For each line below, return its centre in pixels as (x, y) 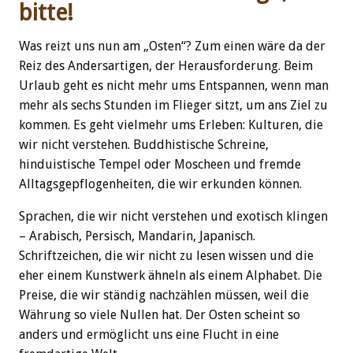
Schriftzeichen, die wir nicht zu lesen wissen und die (166, 256)
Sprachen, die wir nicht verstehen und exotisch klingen (173, 217)
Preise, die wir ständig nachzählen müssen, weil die (164, 295)
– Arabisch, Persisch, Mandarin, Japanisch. (137, 236)
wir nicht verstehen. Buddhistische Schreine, (144, 145)
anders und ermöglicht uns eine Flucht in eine (149, 335)
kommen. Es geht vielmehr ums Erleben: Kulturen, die (171, 125)
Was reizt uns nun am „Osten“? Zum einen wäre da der (172, 46)
